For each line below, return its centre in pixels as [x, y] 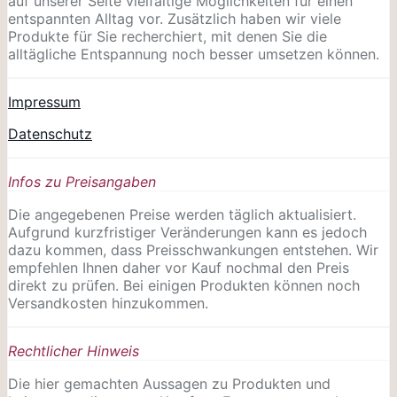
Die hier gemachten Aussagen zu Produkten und [169, 383]
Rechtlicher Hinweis [74, 350]
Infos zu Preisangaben [82, 181]
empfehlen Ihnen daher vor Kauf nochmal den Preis [179, 267]
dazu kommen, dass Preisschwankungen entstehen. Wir [193, 249]
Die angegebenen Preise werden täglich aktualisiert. [182, 214]
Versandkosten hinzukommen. [108, 303]
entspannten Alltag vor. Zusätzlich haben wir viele [175, 18]
